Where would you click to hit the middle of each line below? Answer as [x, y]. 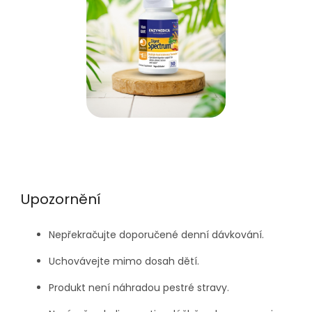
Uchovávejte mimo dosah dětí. [124, 261]
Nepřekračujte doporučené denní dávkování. [156, 234]
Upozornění [61, 199]
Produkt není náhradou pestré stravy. [139, 287]
